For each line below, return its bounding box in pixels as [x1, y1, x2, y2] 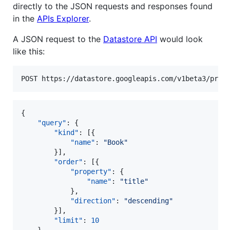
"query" [37, 118, 66, 127]
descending [128, 196, 169, 205]
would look [157, 33, 203, 44]
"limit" [54, 216, 83, 224]
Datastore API [103, 33, 157, 44]
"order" [54, 157, 83, 166]
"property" [70, 167, 111, 176]
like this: [13, 46, 45, 56]
